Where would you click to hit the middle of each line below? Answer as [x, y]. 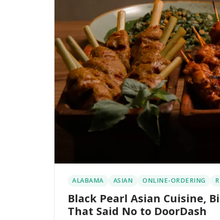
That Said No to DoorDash [137, 211]
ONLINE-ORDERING [174, 181]
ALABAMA [88, 181]
